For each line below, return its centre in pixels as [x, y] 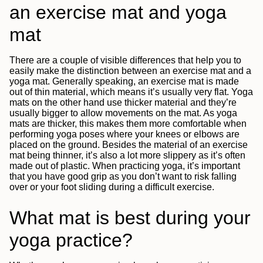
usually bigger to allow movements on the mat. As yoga [123, 113]
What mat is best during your [130, 218]
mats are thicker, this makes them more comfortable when [128, 123]
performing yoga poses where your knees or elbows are [124, 134]
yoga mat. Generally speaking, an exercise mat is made [124, 81]
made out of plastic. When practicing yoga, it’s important [125, 166]
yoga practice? [71, 240]
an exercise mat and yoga [118, 12]
